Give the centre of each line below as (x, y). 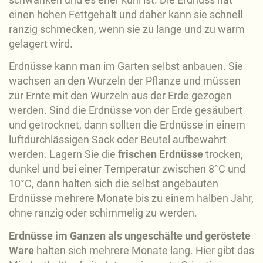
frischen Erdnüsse (161, 154)
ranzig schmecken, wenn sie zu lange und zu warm (127, 29)
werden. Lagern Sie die (63, 154)
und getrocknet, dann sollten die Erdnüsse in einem (127, 125)
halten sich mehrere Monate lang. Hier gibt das (144, 250)
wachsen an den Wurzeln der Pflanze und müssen (125, 81)
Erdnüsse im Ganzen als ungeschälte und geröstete (130, 235)
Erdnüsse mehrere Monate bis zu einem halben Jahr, (131, 198)
